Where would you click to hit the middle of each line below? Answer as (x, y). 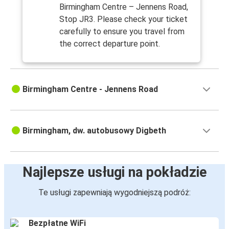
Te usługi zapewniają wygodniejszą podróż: (114, 193)
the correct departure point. (110, 44)
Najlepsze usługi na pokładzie (114, 173)
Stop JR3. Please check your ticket (123, 19)
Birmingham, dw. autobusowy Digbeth (94, 131)
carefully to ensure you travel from (122, 32)
